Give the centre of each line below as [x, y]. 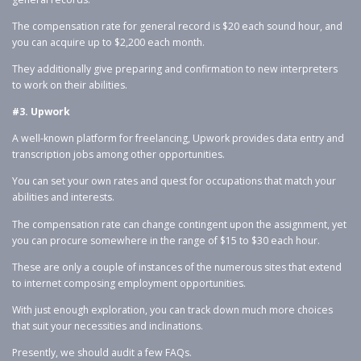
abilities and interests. [63, 197]
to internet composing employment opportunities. [129, 283]
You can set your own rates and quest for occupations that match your [174, 181]
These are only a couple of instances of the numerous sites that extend [177, 267]
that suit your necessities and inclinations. [108, 326]
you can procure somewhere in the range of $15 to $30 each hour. [166, 240]
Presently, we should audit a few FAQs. [102, 352]
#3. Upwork [41, 112]
